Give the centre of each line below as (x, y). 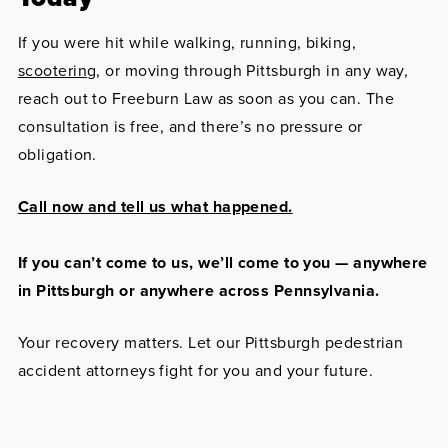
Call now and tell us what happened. (155, 206)
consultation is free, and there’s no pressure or (190, 126)
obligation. (57, 154)
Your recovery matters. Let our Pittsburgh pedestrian (210, 342)
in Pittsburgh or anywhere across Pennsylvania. (198, 290)
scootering (57, 70)
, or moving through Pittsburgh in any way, (252, 70)
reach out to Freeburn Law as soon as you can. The (205, 98)
